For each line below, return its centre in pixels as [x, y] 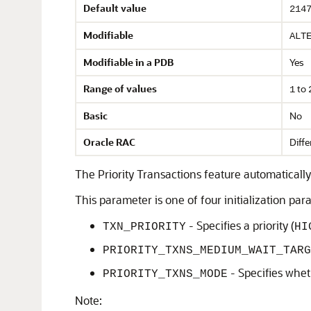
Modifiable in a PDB [128, 62]
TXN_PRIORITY [144, 227]
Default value [115, 8]
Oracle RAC [109, 142]
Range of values [120, 89]
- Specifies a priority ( [240, 225]
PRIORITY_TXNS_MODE [165, 274]
